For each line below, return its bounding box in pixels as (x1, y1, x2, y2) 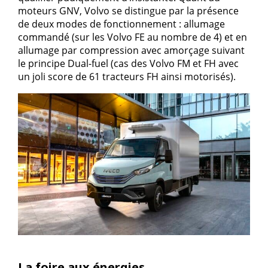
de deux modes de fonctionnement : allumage (18, 17, 225, 31)
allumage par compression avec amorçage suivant (18, 44, 245, 57)
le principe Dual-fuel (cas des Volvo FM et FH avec (18, 57, 239, 70)
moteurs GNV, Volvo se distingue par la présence (18, 4, 239, 17)
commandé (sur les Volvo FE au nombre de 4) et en (18, 31, 247, 44)
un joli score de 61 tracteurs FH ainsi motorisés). (18, 70, 236, 83)
